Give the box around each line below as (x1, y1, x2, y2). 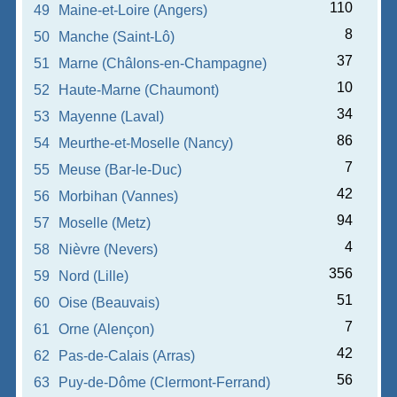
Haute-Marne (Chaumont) (58, 82, 220, 97)
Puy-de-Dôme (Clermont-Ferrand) (58, 375, 271, 390)
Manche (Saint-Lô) (58, 29, 175, 44)
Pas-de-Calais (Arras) (58, 348, 196, 363)
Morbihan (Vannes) (58, 189, 179, 204)
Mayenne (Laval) (58, 109, 165, 124)
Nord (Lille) (58, 269, 129, 284)
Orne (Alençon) (58, 322, 155, 337)
